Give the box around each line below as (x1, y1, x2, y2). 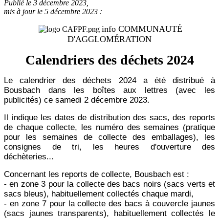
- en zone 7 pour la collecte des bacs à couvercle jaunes (4, 199, 215, 209)
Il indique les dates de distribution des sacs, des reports (4, 113, 215, 123)
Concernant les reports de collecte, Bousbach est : (4, 170, 189, 179)
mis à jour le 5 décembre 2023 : (4, 7, 102, 16)
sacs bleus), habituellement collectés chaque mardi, (4, 189, 194, 199)
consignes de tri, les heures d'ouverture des (4, 142, 215, 152)
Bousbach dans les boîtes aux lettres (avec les (4, 86, 215, 95)
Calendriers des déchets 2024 (25, 52, 194, 68)
